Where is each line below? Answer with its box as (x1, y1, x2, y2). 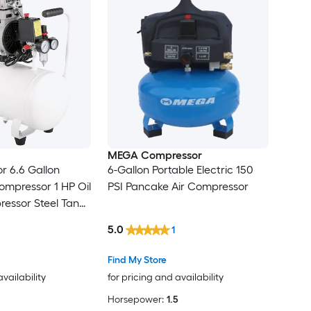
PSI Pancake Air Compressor (107, 180, 249, 194)
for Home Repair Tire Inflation (13, 246, 75, 260)
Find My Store (107, 254, 167, 267)
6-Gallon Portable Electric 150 (107, 163, 253, 177)
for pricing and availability (107, 271, 224, 284)
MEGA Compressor (107, 149, 202, 162)
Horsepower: (107, 294, 164, 306)
